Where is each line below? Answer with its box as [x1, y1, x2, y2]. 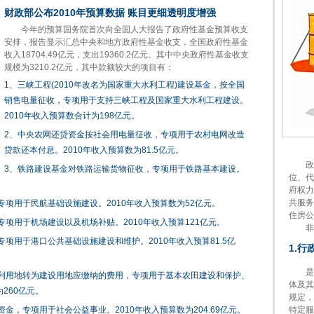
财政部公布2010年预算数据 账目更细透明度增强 [4, 7, 216, 18]
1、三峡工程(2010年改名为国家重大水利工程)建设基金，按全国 [4, 80, 245, 90]
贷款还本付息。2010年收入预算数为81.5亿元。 [4, 145, 184, 155]
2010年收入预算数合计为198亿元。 [4, 111, 139, 121]
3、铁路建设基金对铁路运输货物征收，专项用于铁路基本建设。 [4, 164, 245, 174]
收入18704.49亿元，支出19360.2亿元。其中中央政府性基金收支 [4, 50, 249, 60]
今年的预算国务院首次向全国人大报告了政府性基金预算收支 [4, 25, 248, 34]
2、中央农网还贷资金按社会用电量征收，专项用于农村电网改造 [4, 130, 245, 139]
